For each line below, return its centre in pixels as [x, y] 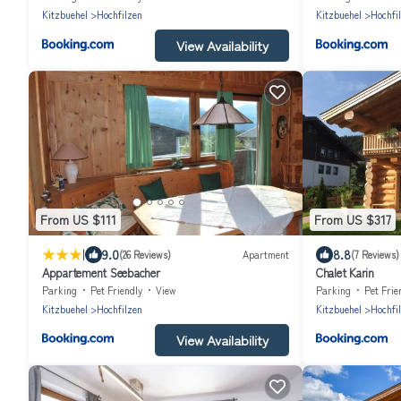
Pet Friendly [116, 290]
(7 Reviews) [375, 255]
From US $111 [78, 220]
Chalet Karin [345, 272]
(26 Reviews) [145, 255]
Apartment [266, 255]
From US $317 [353, 220]
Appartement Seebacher [101, 272]
